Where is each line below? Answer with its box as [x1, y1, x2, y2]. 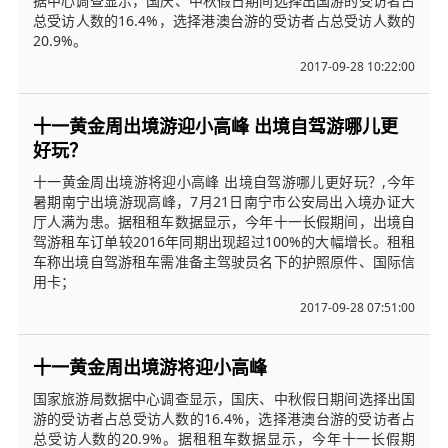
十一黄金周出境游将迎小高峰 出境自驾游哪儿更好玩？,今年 [32, 171, 416, 191]
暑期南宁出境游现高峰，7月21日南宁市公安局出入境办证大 [32, 191, 416, 211]
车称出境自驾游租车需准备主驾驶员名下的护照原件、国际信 [32, 251, 416, 271]
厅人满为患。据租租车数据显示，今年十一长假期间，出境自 [32, 211, 416, 231]
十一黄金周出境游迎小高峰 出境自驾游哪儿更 [32, 112, 398, 139]
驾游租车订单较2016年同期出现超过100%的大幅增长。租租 [32, 231, 416, 251]
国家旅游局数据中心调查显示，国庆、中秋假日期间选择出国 [32, 388, 416, 408]
